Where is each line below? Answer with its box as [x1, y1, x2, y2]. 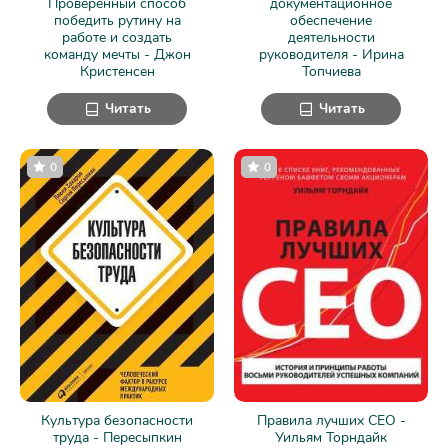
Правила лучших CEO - [256, 410, 406, 430]
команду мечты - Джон [43, 45, 191, 65]
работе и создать [62, 28, 172, 48]
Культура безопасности [41, 410, 193, 430]
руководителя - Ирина [258, 45, 404, 65]
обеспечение [290, 11, 372, 31]
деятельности [287, 28, 375, 48]
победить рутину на [53, 11, 181, 31]
